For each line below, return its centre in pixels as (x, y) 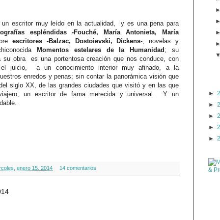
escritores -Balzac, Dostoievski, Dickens (77, 41)
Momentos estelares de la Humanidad (101, 50)
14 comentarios (78, 168)
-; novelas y (160, 41)
